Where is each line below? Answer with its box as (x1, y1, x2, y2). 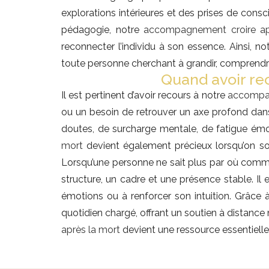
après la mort (61, 224, 120, 236)
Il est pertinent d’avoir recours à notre (61, 89, 228, 101)
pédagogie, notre (61, 24, 144, 36)
